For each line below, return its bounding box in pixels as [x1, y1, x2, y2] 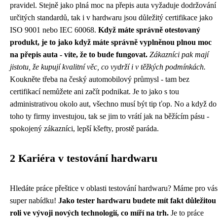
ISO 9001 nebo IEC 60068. [10, 26, 98, 35]
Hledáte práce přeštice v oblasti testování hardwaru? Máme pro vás [10, 184, 218, 193]
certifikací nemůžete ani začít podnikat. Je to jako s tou [10, 87, 179, 96]
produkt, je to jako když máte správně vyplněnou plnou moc [10, 38, 212, 47]
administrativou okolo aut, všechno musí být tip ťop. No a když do [10, 100, 217, 109]
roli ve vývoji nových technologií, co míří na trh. [10, 209, 169, 218]
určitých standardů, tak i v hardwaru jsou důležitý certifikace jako [10, 13, 213, 22]
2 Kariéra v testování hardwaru [10, 152, 157, 165]
